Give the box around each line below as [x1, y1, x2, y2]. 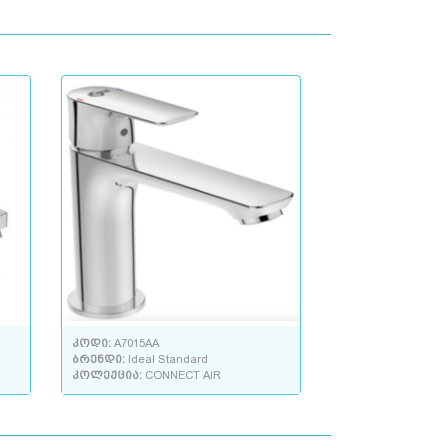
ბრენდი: [72, 353, 128, 367]
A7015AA [114, 337, 159, 351]
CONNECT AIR [145, 369, 221, 383]
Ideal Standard [128, 353, 208, 367]
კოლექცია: [72, 369, 145, 383]
